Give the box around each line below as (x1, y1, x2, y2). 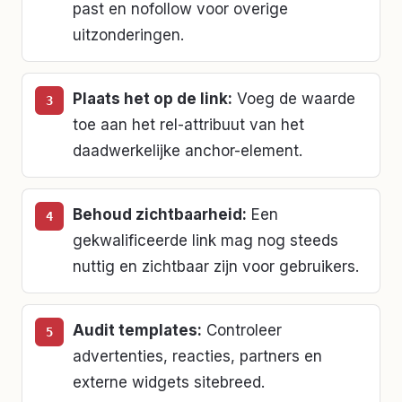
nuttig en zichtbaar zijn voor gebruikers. (73, 257, 359, 275)
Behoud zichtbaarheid (73, 205, 242, 223)
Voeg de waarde (237, 89, 355, 108)
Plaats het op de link (73, 89, 228, 108)
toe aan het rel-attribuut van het (73, 115, 304, 134)
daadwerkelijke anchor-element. (73, 141, 302, 160)
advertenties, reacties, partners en (73, 346, 322, 365)
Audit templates (73, 320, 197, 339)
